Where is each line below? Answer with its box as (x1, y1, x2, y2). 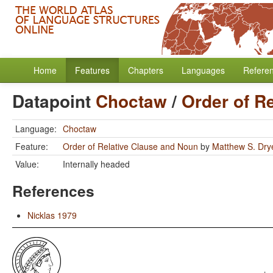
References (12, 180, 94, 202)
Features (75, 64, 110, 76)
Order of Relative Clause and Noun (63, 140, 198, 152)
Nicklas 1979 (27, 209, 77, 221)
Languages (182, 64, 225, 76)
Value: (15, 158, 39, 170)
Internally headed (63, 158, 130, 170)
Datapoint (12, 88, 96, 113)
